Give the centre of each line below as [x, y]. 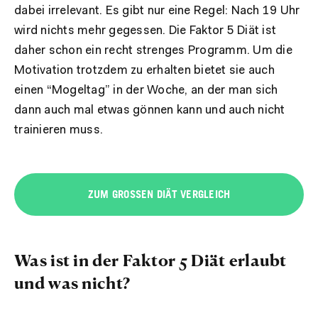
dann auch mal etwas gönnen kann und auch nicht [150, 110]
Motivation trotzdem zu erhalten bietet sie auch [144, 70]
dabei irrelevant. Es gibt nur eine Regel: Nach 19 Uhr [157, 11]
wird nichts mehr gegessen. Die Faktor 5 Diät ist [145, 31]
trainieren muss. [59, 130]
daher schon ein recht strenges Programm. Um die [153, 50]
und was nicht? [72, 282]
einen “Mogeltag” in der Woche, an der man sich [146, 90]
